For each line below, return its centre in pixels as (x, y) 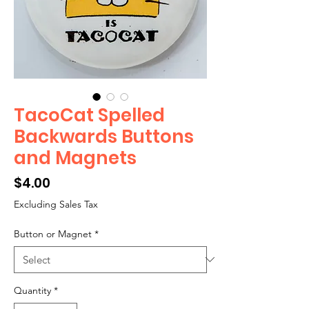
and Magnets (75, 158)
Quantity (32, 290)
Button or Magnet (53, 233)
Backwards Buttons (104, 136)
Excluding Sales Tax (56, 204)
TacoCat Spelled (89, 115)
